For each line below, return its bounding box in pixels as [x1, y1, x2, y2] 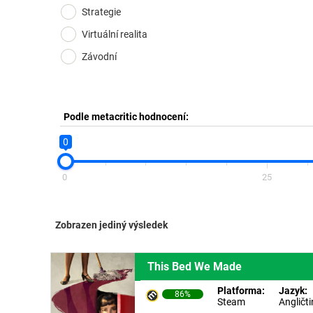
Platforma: [217, 285, 265, 296]
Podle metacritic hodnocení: [64, 111, 189, 122]
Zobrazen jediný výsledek [55, 219, 168, 231]
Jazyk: [278, 285, 307, 296]
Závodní [82, 51, 117, 62]
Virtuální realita [82, 29, 147, 40]
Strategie [82, 6, 121, 17]
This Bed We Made [147, 260, 242, 273]
